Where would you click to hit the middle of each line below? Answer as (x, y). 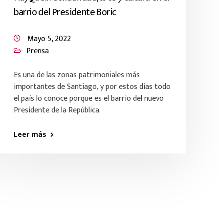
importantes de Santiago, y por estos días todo (92, 87)
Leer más (30, 135)
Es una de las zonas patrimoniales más (77, 75)
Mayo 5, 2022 (49, 39)
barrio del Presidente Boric (65, 12)
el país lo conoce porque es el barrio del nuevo (88, 99)
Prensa (37, 51)
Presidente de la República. (57, 110)
